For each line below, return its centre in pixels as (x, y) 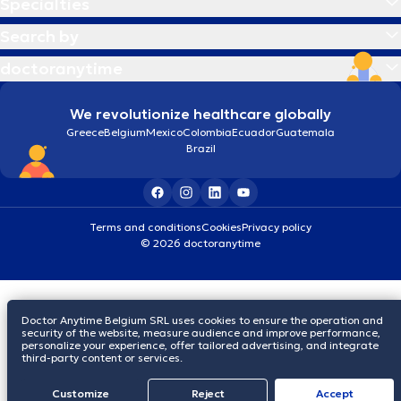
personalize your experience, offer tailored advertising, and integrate (200, 345)
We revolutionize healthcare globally (200, 113)
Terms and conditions (145, 226)
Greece (85, 132)
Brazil (200, 148)
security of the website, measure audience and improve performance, (201, 333)
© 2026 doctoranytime (200, 243)
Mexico (164, 132)
